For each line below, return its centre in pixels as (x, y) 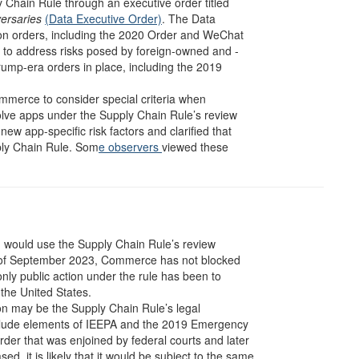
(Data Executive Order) (103, 18)
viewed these (195, 147)
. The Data (189, 18)
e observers (130, 147)
